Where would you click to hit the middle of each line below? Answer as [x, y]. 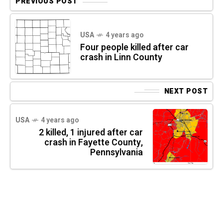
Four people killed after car [134, 47]
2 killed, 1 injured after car [91, 132]
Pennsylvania [116, 152]
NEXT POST [186, 91]
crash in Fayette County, [94, 142]
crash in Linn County [121, 57]
